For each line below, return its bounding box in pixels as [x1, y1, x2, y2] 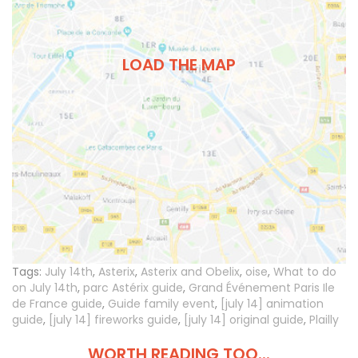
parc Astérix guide [83, 279, 183, 296]
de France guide [12, 295, 102, 312]
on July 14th [12, 279, 78, 296]
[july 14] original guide [184, 311, 304, 328]
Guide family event [108, 295, 215, 312]
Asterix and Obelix [141, 263, 240, 280]
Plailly [309, 311, 339, 328]
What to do [273, 263, 336, 280]
